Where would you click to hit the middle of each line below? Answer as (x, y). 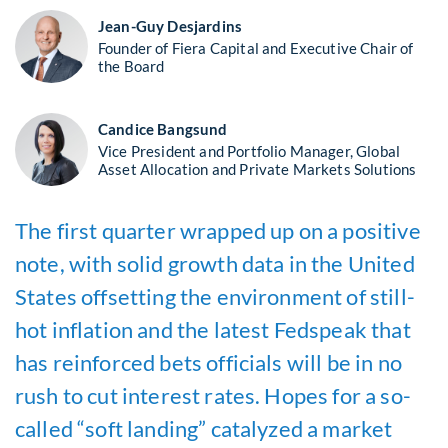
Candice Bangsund (163, 129)
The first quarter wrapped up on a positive (218, 230)
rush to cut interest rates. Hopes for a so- (213, 395)
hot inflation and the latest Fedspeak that (213, 329)
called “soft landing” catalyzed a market (204, 428)
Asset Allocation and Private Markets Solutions (257, 168)
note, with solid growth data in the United (215, 263)
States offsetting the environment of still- (215, 296)
